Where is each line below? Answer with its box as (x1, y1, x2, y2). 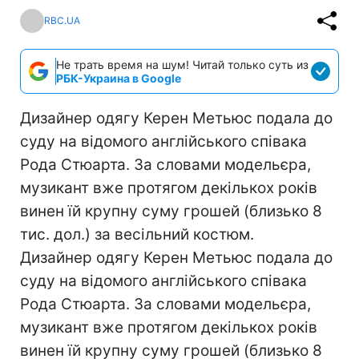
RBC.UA (44, 14, 80, 27)
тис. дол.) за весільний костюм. (20, 224, 254, 244)
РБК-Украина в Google (56, 71, 181, 85)
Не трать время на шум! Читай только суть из (56, 57, 309, 71)
